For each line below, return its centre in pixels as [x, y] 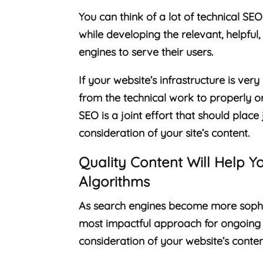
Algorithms [114, 182]
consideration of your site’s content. [164, 133]
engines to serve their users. [148, 52]
